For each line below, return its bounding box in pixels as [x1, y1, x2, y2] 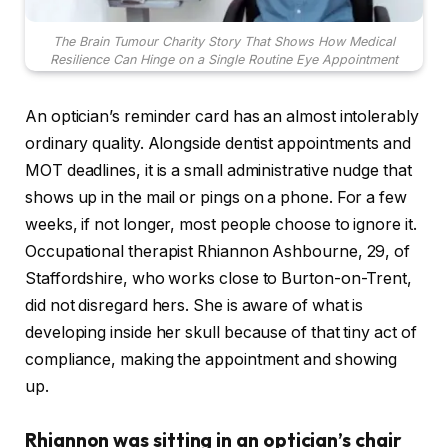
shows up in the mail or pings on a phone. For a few [25, 187, 407, 207]
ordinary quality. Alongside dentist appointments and [25, 133, 411, 153]
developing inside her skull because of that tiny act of [25, 322, 417, 342]
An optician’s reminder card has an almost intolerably [25, 106, 419, 126]
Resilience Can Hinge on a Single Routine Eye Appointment [50, 51, 398, 67]
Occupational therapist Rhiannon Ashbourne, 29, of [25, 241, 411, 261]
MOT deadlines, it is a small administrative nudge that [25, 160, 412, 180]
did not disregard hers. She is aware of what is [25, 295, 364, 315]
